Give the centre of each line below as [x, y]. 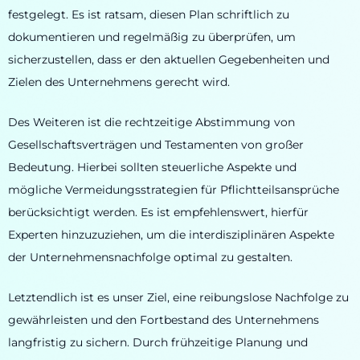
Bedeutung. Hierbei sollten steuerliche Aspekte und [152, 168]
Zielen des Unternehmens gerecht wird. [119, 82]
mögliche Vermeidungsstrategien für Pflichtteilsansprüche [174, 190]
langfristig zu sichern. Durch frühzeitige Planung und [158, 343]
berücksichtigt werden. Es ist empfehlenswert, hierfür [158, 213]
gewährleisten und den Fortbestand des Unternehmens [164, 320]
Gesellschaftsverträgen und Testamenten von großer [156, 145]
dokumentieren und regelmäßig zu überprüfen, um [152, 37]
